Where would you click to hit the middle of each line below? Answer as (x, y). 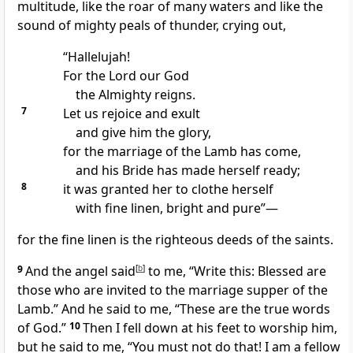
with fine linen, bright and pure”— (176, 208)
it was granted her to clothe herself (168, 190)
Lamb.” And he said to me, (96, 309)
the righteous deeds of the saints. (233, 240)
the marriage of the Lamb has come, (192, 152)
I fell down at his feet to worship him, (227, 328)
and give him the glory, (143, 133)
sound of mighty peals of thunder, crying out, (152, 26)
